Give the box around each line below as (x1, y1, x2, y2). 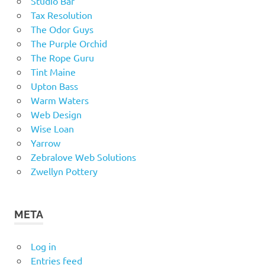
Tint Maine (30, 65, 76, 77)
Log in (30, 240, 56, 252)
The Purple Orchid (30, 37, 107, 49)
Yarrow (30, 136, 60, 148)
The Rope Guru (30, 51, 94, 63)
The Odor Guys (30, 22, 93, 35)
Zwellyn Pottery (30, 164, 98, 177)
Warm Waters (30, 93, 89, 106)
